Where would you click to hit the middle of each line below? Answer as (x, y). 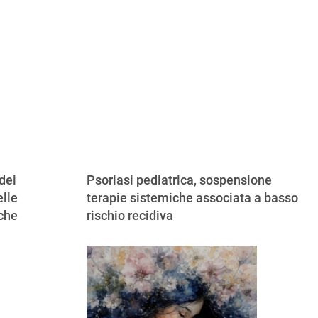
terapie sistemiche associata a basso (192, 198)
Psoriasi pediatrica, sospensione (179, 180)
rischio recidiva (130, 215)
